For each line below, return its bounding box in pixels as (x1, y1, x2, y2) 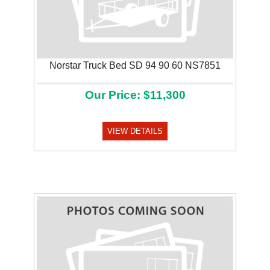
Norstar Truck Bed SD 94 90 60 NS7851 (49, 60, 221, 71)
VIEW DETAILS (107, 127, 163, 136)
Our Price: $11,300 (84, 89, 186, 102)
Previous (34, 194, 72, 205)
